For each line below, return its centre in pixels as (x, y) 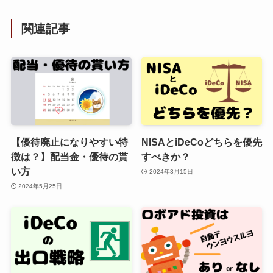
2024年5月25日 (41, 186)
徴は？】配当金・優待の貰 (69, 157)
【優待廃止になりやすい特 (69, 142)
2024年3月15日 (171, 171)
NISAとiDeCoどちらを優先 (202, 142)
